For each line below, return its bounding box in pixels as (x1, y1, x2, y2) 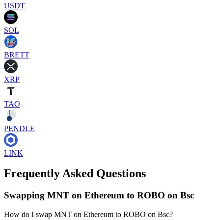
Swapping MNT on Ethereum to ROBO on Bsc (4, 190, 194, 201)
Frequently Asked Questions (4, 167, 146, 180)
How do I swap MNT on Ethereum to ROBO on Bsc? (4, 210, 173, 219)
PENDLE (4, 124, 35, 133)
